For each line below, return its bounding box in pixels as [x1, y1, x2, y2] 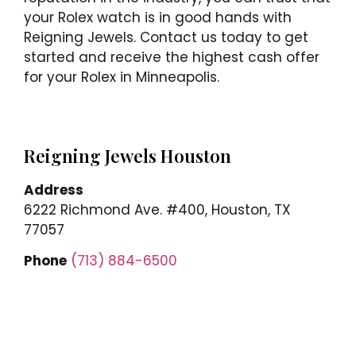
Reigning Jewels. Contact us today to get [24, 28, 308, 48]
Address [24, 180, 83, 199]
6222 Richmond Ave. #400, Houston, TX [24, 199, 291, 219]
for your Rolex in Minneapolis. [24, 68, 219, 87]
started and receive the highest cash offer [24, 48, 319, 68]
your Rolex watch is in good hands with [24, 8, 292, 28]
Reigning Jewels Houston [24, 143, 231, 168]
